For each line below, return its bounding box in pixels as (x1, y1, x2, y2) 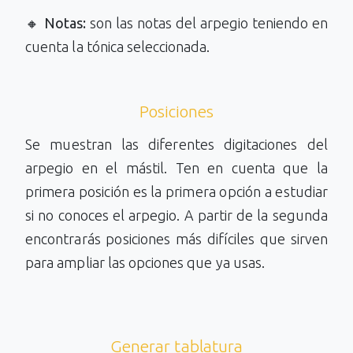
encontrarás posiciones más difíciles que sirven (25, 231, 328, 247)
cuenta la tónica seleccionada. (25, 39, 210, 55)
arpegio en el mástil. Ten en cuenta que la (25, 160, 328, 176)
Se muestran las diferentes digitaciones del (25, 136, 328, 153)
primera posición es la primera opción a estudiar (25, 184, 328, 200)
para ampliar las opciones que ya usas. (25, 255, 265, 271)
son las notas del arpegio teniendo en (86, 15, 328, 32)
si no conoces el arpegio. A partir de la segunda (25, 207, 328, 224)
